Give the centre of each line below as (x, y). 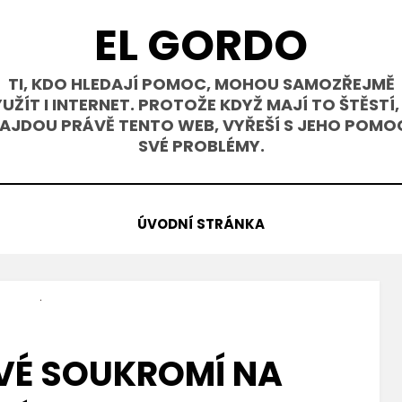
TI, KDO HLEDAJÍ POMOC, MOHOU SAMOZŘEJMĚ (201, 84)
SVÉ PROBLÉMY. (201, 146)
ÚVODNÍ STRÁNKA (201, 224)
